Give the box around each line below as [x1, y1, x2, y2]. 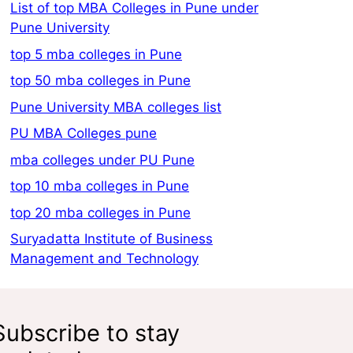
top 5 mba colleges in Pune [10, 46, 182, 62]
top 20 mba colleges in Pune [10, 204, 191, 221]
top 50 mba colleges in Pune [10, 72, 191, 89]
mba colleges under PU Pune [10, 151, 195, 168]
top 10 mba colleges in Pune [10, 178, 189, 195]
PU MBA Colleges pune [10, 125, 157, 142]
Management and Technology [10, 251, 199, 267]
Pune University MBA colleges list [10, 98, 221, 115]
